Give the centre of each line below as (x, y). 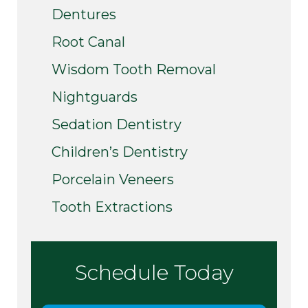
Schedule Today (154, 272)
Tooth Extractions (112, 207)
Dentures (84, 14)
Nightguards (95, 97)
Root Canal (88, 42)
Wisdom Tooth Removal (134, 69)
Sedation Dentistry (117, 124)
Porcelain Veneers (113, 179)
